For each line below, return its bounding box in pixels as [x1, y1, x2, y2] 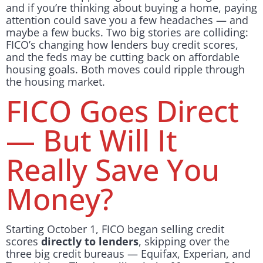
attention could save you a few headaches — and [6, 12, 248, 27]
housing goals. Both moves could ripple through [6, 62, 245, 76]
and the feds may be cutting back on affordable [6, 49, 240, 64]
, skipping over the [139, 234, 230, 249]
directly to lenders [41, 234, 139, 249]
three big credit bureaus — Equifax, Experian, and [6, 247, 251, 261]
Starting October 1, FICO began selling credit [6, 222, 224, 237]
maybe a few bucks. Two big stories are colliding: [6, 25, 248, 39]
